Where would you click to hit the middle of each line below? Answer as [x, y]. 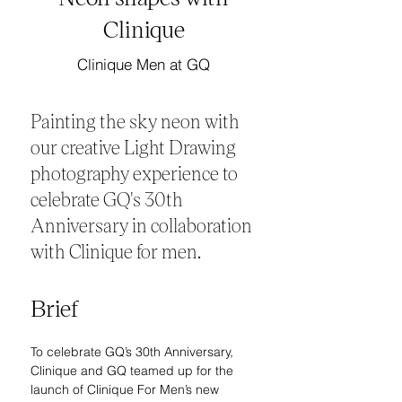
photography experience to [134, 173]
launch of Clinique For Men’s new [127, 389]
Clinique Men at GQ [144, 64]
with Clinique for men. [116, 251]
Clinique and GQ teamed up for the [134, 371]
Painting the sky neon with [135, 121]
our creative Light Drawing [133, 147]
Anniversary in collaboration [141, 225]
